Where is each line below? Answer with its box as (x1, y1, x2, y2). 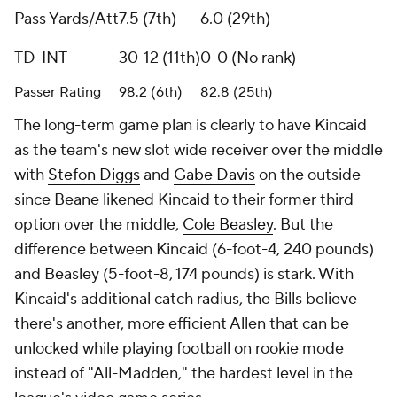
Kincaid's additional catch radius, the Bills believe (14, 289, 357, 310)
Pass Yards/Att (14, 9, 119, 30)
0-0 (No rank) (200, 48, 296, 69)
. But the (273, 214, 333, 236)
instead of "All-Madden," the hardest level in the (14, 363, 353, 385)
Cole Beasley (183, 214, 273, 236)
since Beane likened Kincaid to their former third (14, 190, 354, 211)
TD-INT (14, 48, 67, 69)
